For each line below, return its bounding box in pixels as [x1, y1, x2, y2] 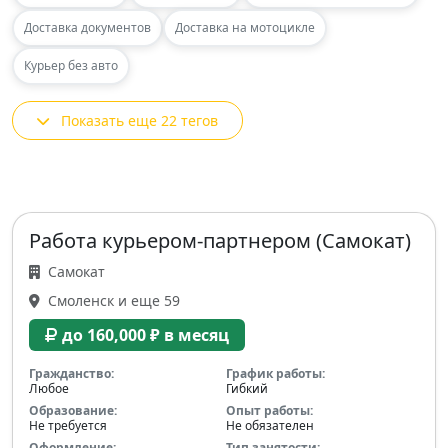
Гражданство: [29, 364, 114, 382]
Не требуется [29, 416, 107, 434]
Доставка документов [24, 18, 151, 36]
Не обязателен [226, 416, 314, 434]
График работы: [226, 364, 325, 382]
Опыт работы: [226, 401, 313, 419]
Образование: [29, 401, 117, 419]
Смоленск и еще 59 [44, 290, 180, 310]
